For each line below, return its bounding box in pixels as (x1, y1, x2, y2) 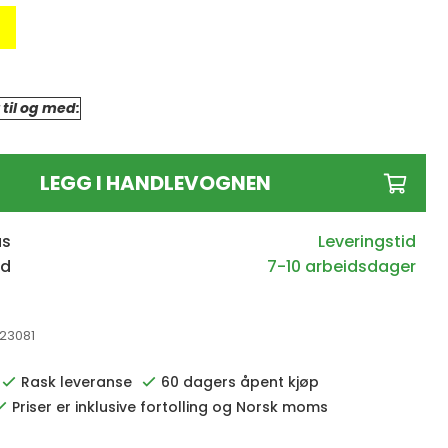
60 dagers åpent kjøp (160, 372, 319, 393)
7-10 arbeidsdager (266, 254, 416, 278)
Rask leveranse (20, 372, 132, 393)
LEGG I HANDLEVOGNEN (39, 168, 271, 197)
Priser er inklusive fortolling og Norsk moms (11, 397, 328, 418)
